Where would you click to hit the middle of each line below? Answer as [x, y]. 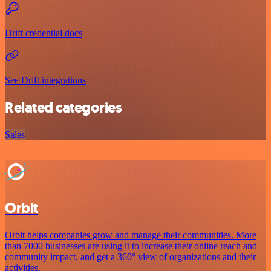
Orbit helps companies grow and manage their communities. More [131, 235]
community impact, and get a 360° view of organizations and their [130, 256]
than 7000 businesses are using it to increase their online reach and [131, 246]
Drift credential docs [44, 33]
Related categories [64, 108]
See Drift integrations [45, 80]
